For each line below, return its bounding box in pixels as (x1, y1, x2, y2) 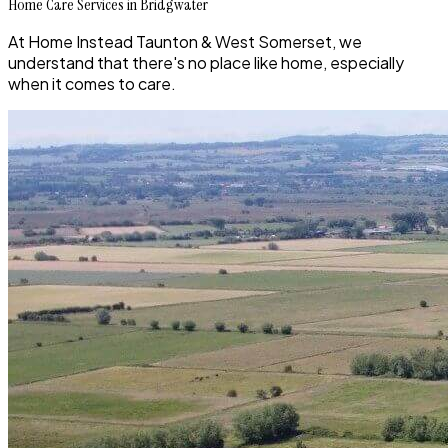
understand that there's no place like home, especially (8, 52, 404, 73)
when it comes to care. (8, 73, 176, 94)
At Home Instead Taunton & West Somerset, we (8, 31, 362, 52)
